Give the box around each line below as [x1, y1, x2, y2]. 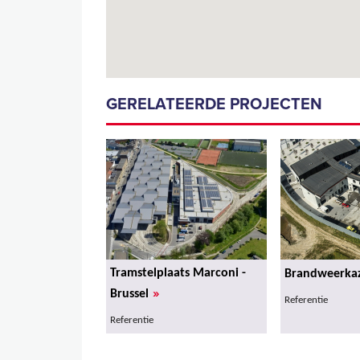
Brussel [110, 287, 149, 301]
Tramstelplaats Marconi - [110, 266, 246, 280]
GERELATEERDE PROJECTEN [106, 94, 322, 114]
